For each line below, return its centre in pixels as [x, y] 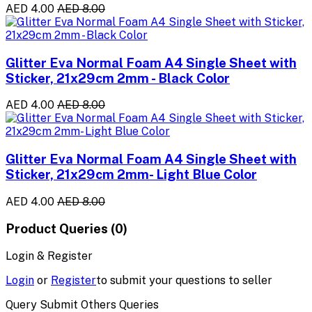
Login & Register [49, 256]
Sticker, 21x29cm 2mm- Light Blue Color [131, 174]
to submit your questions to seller [184, 281]
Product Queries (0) [67, 229]
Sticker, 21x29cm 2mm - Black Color [118, 78]
